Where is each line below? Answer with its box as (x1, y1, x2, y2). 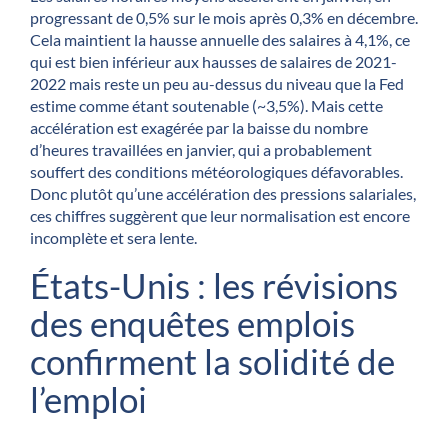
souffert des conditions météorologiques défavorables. (30, 161, 403, 181)
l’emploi (30, 377, 147, 420)
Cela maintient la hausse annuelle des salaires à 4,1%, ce (30, 29, 410, 49)
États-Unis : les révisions (30, 263, 398, 306)
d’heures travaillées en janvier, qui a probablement (30, 139, 372, 159)
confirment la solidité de (30, 339, 395, 382)
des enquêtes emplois (30, 301, 355, 344)
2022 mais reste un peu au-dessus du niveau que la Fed (30, 73, 404, 93)
